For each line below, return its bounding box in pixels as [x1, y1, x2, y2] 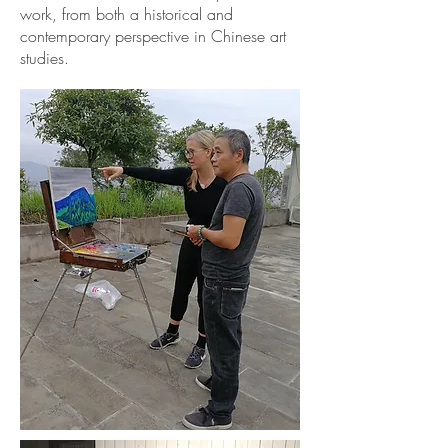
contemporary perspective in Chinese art [20, 25, 286, 47]
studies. [20, 47, 69, 69]
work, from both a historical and [20, 3, 233, 25]
